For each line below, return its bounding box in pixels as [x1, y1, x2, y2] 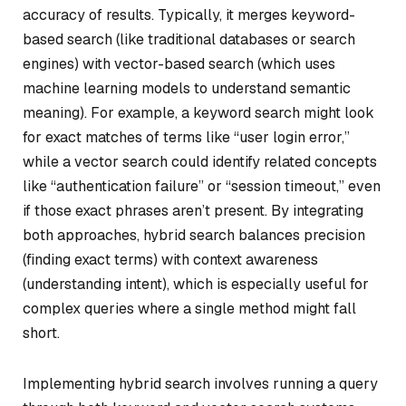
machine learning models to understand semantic [23, 79, 351, 98]
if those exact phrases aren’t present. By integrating [23, 201, 363, 220]
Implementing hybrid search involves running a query [23, 373, 378, 393]
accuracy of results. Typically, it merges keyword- [23, 5, 355, 24]
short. [23, 324, 60, 343]
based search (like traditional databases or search [23, 30, 355, 49]
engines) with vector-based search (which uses [23, 54, 335, 73]
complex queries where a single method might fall [23, 299, 356, 318]
